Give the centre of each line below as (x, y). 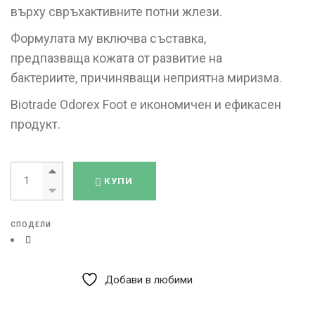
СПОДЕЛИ (31, 225)
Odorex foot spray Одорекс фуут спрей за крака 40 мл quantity (160, 166)
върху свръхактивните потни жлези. (116, 12)
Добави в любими (149, 279)
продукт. (36, 124)
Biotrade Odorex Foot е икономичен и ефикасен (146, 105)
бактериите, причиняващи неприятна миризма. (146, 78)
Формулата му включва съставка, (108, 39)
